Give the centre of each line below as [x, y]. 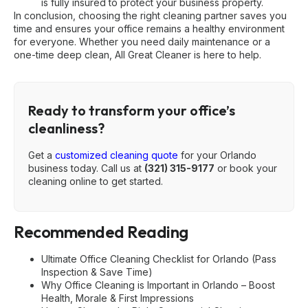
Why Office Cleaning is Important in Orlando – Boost [158, 285]
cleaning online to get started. [96, 181]
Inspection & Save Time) [97, 272]
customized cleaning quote [117, 155]
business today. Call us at [86, 168]
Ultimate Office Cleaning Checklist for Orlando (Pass [159, 258]
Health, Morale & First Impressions [118, 298]
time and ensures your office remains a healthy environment [149, 28]
